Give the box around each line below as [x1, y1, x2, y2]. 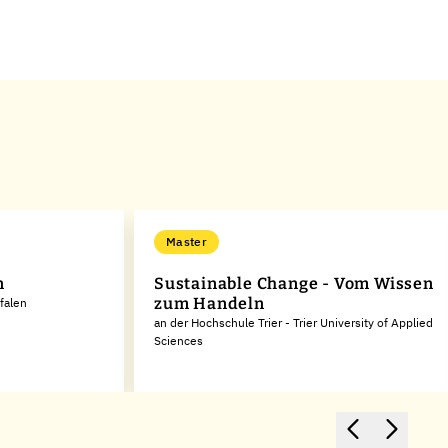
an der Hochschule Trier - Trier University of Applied [154, 315, 433, 330]
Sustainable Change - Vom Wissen [154, 274, 434, 293]
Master [166, 234, 207, 249]
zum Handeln [154, 294, 265, 313]
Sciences [154, 333, 203, 348]
